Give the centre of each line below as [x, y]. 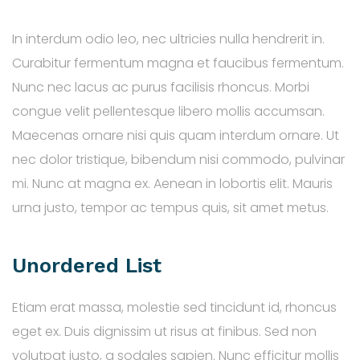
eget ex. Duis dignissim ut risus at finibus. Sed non [164, 332]
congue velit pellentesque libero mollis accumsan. [168, 112]
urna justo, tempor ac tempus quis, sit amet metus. [170, 208]
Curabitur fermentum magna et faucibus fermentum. [178, 63]
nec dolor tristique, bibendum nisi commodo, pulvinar [178, 160]
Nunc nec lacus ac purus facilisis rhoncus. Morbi [161, 88]
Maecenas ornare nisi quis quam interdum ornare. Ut [176, 136]
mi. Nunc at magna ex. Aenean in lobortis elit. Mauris [172, 184]
